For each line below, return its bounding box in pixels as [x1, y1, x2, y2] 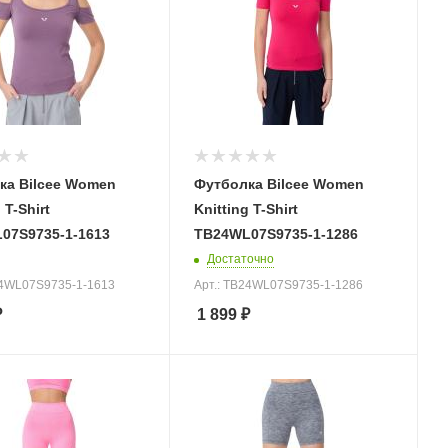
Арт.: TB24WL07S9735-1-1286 [193, 277, 363, 292]
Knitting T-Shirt [193, 200, 298, 217]
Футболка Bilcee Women [193, 175, 364, 192]
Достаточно [206, 251, 274, 266]
